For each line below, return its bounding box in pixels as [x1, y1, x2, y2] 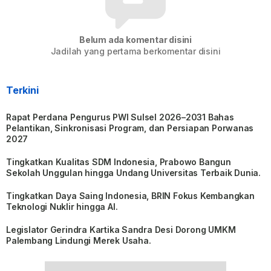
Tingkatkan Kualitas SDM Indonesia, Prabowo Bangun [6, 157, 231, 168]
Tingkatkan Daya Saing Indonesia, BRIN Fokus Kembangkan [6, 191, 255, 201]
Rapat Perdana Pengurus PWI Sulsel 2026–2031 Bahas [6, 112, 234, 123]
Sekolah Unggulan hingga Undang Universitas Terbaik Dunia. [6, 168, 263, 178]
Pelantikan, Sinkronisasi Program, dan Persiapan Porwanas [6, 123, 254, 134]
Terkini [6, 84, 39, 97]
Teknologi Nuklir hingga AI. [6, 201, 120, 212]
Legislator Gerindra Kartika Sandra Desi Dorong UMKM [6, 224, 236, 235]
